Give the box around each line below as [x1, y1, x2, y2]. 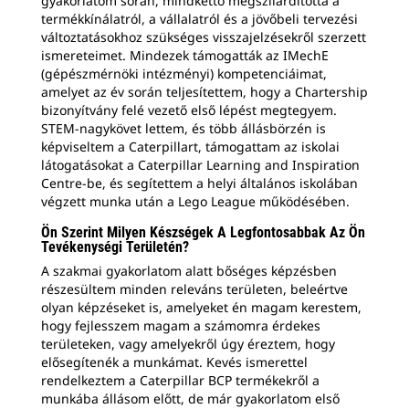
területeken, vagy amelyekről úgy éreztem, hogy [41, 334, 335, 352]
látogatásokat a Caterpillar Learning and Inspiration [41, 155, 360, 173]
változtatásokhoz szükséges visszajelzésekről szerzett [41, 27, 366, 46]
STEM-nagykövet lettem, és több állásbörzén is [41, 119, 326, 137]
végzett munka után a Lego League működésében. [41, 192, 350, 210]
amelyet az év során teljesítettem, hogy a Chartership [41, 82, 368, 100]
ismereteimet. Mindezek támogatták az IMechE [41, 46, 329, 64]
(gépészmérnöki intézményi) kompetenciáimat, [41, 64, 327, 82]
